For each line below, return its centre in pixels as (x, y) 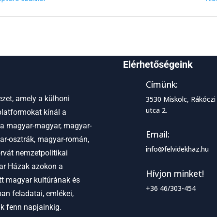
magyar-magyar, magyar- (48, 126)
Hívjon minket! (175, 173)
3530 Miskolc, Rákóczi (180, 99)
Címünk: (162, 84)
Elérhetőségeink (158, 64)
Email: (157, 134)
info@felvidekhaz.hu (177, 149)
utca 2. (156, 110)
